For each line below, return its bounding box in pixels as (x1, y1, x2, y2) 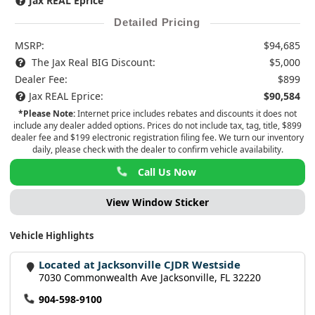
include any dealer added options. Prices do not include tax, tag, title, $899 (13, 119, 302, 131)
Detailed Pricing (114, 15, 200, 28)
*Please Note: (18, 107, 75, 120)
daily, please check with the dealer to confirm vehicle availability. (32, 143, 283, 155)
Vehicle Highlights (10, 229, 94, 243)
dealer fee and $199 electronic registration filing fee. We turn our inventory (11, 131, 304, 143)
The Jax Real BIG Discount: (29, 55, 156, 69)
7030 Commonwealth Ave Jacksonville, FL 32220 (39, 271, 261, 285)
